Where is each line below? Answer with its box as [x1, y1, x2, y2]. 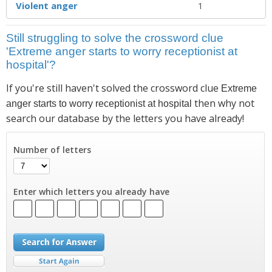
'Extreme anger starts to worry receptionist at [6, 44, 237, 58]
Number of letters [13, 143, 91, 155]
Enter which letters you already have [13, 185, 169, 197]
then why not [192, 96, 254, 110]
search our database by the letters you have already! [6, 111, 244, 125]
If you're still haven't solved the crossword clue [6, 81, 221, 95]
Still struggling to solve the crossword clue [6, 31, 223, 44]
